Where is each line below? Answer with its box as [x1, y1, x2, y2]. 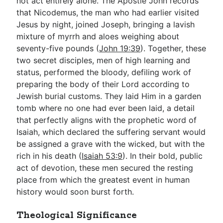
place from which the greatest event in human [16, 175, 190, 185]
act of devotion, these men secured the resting [16, 163, 194, 173]
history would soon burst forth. [16, 187, 134, 197]
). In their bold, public [122, 151, 203, 161]
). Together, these [140, 43, 207, 53]
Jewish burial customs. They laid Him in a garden [16, 91, 202, 101]
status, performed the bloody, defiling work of [16, 67, 192, 77]
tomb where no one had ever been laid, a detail [16, 103, 195, 113]
